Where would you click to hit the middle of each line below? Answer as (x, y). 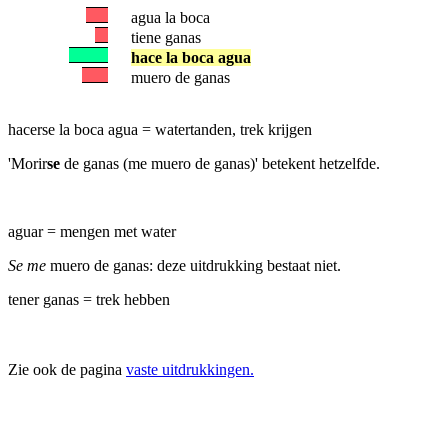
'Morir (27, 163)
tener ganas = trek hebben (91, 299)
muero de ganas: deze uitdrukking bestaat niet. (195, 265)
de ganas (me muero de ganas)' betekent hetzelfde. (220, 163)
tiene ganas (166, 37)
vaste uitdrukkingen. (190, 369)
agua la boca (170, 17)
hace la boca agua (191, 57)
